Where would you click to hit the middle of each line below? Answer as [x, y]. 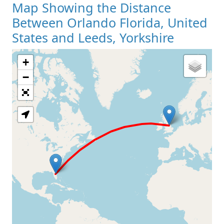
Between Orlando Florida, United [110, 22]
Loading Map [112, 83]
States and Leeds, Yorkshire [93, 37]
